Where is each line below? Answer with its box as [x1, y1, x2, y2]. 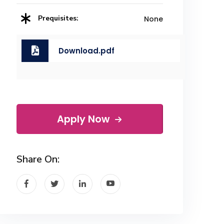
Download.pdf [58, 45, 115, 56]
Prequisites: [37, 13, 78, 23]
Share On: [16, 152, 59, 166]
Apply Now [56, 112, 112, 126]
